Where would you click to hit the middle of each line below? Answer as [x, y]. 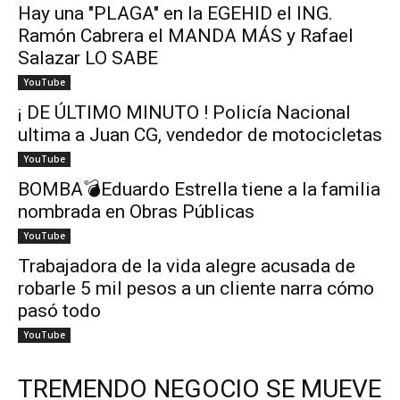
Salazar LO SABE [88, 58]
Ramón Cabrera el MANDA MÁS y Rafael [186, 36]
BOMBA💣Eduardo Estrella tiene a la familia [199, 190]
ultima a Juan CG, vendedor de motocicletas [200, 135]
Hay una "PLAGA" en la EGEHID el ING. [175, 14]
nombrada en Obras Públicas [136, 212]
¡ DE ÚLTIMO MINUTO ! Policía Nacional [184, 113]
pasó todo [59, 311]
